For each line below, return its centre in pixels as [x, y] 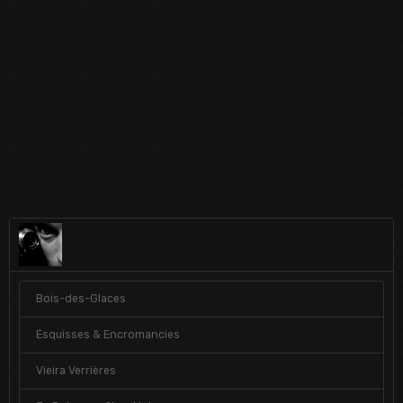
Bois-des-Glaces [81, 299]
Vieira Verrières [76, 371]
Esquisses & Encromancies [107, 335]
